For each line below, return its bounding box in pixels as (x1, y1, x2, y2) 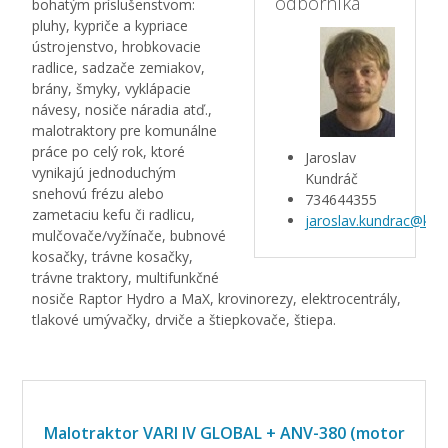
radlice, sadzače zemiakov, (32, 58, 206, 77)
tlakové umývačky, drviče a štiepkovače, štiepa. (32, 310, 337, 329)
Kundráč (305, 169, 359, 188)
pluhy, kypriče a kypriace (32, 16, 189, 35)
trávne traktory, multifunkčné (32, 268, 220, 287)
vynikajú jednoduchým (32, 163, 177, 182)
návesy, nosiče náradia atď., (32, 100, 213, 119)
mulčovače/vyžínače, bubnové (32, 226, 227, 245)
